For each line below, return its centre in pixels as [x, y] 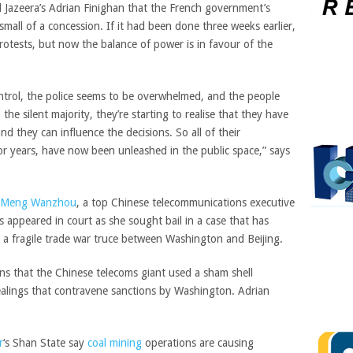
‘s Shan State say [45, 343]
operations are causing [198, 343]
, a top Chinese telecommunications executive [186, 203]
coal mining [115, 343]
